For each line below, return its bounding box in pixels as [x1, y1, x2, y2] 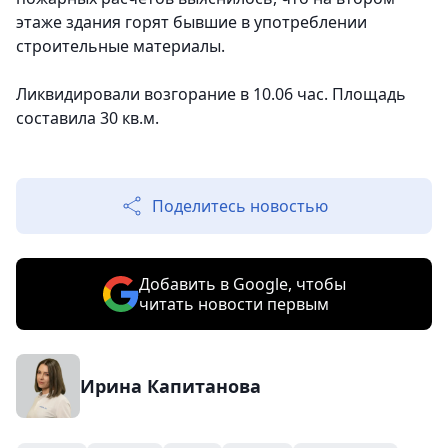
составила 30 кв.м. [16, 107, 159, 129]
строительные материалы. [16, 35, 225, 57]
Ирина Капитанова [80, 374, 261, 398]
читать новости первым [138, 293, 329, 315]
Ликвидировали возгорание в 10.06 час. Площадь [16, 83, 406, 105]
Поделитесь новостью [152, 195, 328, 217]
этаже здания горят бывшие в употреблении [16, 11, 367, 33]
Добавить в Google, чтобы [138, 273, 346, 295]
